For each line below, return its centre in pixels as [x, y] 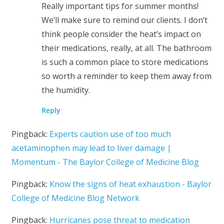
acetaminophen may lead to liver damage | [91, 148]
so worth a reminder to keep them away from [126, 76]
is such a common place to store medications [125, 62]
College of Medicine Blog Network [75, 198]
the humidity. [65, 90]
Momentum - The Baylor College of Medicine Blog [105, 162]
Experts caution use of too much [110, 134]
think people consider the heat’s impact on [121, 34]
